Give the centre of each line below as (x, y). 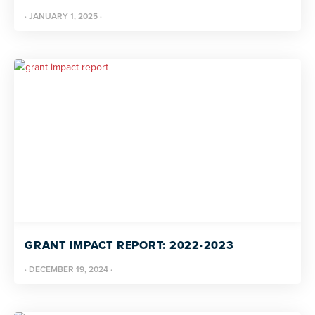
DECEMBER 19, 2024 (69, 269)
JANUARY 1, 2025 (63, 16)
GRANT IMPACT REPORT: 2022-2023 (129, 245)
